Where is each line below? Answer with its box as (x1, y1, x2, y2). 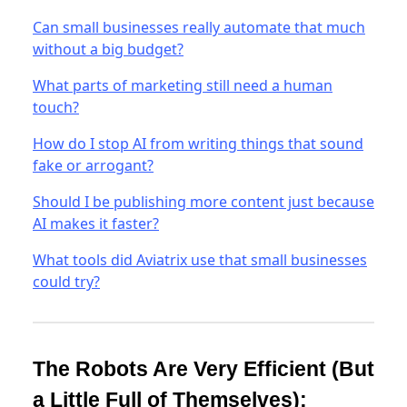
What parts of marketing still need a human (33, 74, 333, 95)
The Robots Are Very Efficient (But (33, 356, 374, 381)
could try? (33, 271, 100, 292)
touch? (33, 96, 79, 117)
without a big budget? (33, 38, 184, 59)
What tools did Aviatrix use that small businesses (33, 249, 367, 270)
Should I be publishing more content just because (33, 191, 374, 212)
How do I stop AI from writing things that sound (33, 133, 363, 154)
